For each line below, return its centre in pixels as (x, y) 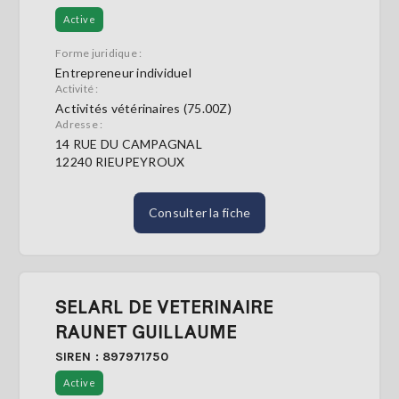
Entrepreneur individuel (123, 73)
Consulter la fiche (199, 212)
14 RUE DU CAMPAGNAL (129, 144)
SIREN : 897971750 (112, 357)
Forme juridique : (99, 53)
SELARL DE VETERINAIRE (164, 306)
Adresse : (79, 124)
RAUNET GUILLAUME (146, 331)
